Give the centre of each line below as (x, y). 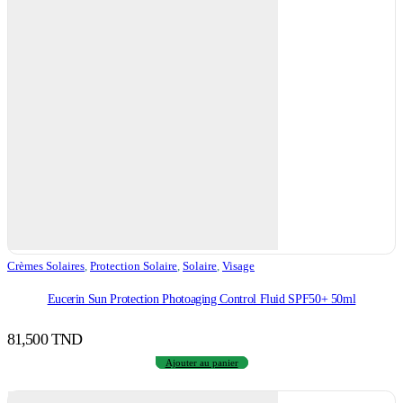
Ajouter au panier (201, 362)
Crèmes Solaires (46, 266)
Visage (238, 266)
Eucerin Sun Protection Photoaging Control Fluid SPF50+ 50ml (201, 298)
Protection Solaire (134, 266)
